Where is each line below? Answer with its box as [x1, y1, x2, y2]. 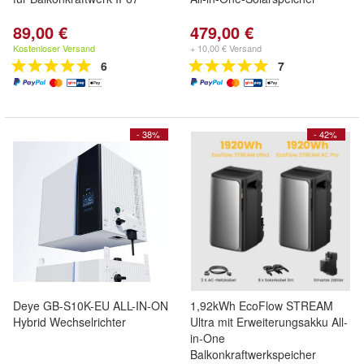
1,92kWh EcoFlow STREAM [190, 297, 333, 314]
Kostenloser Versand [13, 41, 95, 54]
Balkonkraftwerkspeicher [190, 346, 316, 362]
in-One [190, 330, 225, 346]
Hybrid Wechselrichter [13, 314, 126, 330]
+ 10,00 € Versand [190, 41, 262, 54]
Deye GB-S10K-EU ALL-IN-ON [13, 297, 168, 314]
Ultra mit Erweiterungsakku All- [190, 314, 348, 330]
